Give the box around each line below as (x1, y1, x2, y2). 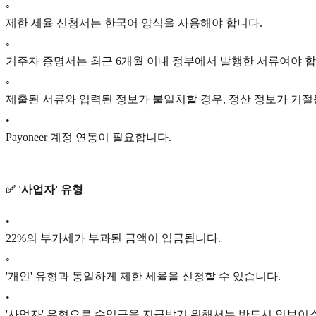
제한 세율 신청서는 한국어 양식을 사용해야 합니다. (6, 17, 262, 30)
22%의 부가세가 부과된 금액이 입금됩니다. (6, 231, 221, 244)
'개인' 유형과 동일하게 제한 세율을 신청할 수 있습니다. (6, 269, 281, 282)
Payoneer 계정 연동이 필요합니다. (6, 131, 171, 144)
